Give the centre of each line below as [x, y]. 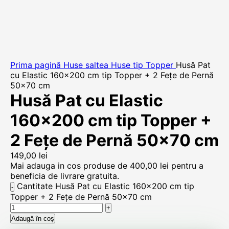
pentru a [186, 166]
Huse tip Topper [143, 65]
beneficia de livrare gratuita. [65, 176]
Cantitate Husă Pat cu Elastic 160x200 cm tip [106, 186]
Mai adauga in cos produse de [70, 166]
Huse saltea [87, 65]
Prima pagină [37, 65]
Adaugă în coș [33, 219]
